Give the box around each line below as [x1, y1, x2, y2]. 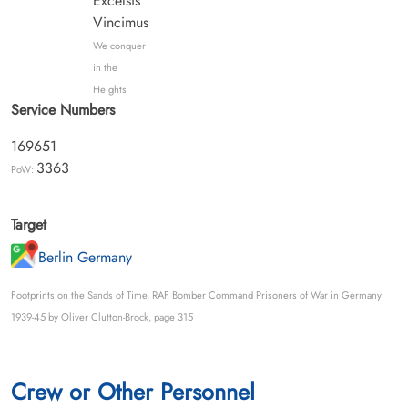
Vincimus [92, 11, 148, 33]
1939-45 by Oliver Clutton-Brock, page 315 [11, 309, 193, 324]
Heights [92, 81, 127, 97]
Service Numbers [11, 98, 115, 120]
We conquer [92, 37, 146, 53]
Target [11, 213, 46, 235]
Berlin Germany [38, 246, 132, 268]
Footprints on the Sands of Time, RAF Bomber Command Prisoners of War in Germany [11, 287, 382, 302]
